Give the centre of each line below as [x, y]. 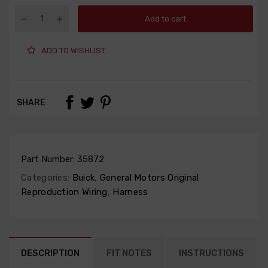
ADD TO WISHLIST [73, 50]
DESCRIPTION [50, 253]
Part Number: [49, 159]
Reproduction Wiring [64, 192]
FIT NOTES [129, 253]
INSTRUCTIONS [211, 253]
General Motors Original [148, 178]
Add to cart [165, 19]
